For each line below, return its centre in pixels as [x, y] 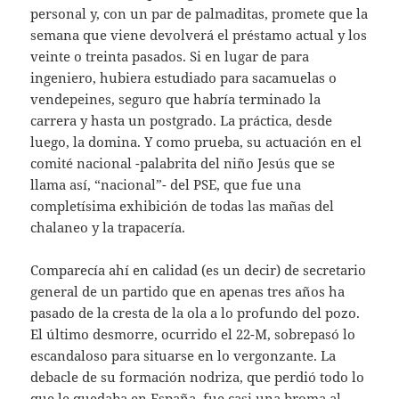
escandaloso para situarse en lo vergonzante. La [183, 355]
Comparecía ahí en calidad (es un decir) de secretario [199, 269]
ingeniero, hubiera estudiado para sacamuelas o [184, 77]
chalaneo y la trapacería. [108, 227]
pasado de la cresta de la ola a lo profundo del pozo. [195, 312]
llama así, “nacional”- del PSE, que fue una [166, 184]
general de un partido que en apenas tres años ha [188, 291]
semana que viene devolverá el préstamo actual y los [199, 34]
